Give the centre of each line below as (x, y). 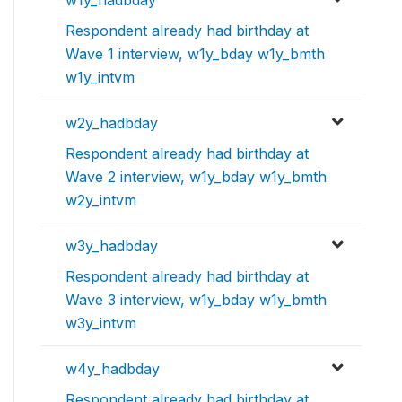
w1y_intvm (100, 77)
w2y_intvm (101, 200)
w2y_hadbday (112, 123)
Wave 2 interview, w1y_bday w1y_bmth (196, 177)
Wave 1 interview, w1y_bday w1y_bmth (195, 54)
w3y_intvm (101, 323)
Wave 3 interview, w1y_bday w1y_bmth (196, 300)
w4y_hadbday (113, 369)
